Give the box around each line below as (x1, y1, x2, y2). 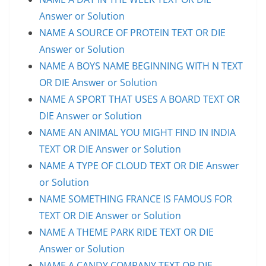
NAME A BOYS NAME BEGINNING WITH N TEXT (39, 59, 243, 72)
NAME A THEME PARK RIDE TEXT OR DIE (39, 225, 214, 239)
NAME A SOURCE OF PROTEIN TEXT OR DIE (39, 26, 226, 39)
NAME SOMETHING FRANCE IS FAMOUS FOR (39, 192, 232, 205)
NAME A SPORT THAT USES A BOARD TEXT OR (39, 92, 240, 106)
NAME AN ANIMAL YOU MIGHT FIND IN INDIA (39, 125, 236, 139)
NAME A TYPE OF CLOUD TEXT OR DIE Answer (39, 159, 239, 172)
